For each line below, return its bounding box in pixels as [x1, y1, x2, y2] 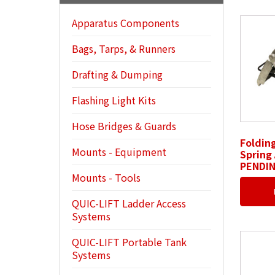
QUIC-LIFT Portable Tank [72, 234, 187, 249]
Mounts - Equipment [72, 144, 167, 159]
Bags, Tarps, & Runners [72, 41, 176, 56]
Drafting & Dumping [72, 66, 163, 82]
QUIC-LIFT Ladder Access [72, 195, 187, 211]
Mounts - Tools [72, 169, 141, 185]
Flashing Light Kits [72, 92, 157, 107]
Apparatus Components [72, 15, 180, 30]
